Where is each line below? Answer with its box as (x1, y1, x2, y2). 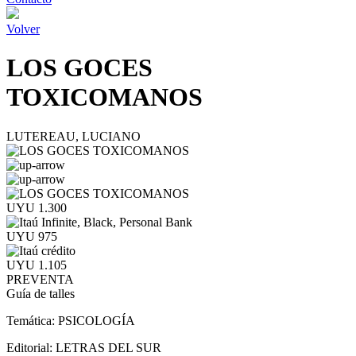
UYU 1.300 (6, 200, 67, 215)
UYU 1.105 (6, 257, 67, 272)
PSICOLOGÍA (58, 313, 135, 327)
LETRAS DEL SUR (56, 340, 161, 354)
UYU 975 (6, 229, 57, 243)
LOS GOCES (6, 53, 153, 83)
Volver (6, 22, 40, 36)
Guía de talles (6, 286, 75, 300)
